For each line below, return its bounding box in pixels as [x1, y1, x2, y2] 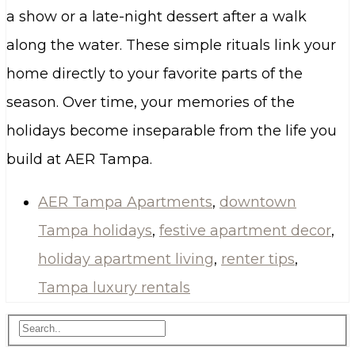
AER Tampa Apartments [38, 193, 212, 211]
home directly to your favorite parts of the [6, 64, 303, 82]
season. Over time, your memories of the [6, 93, 295, 111]
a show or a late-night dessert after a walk [6, 7, 307, 25]
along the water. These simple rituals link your [6, 36, 336, 54]
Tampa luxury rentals [38, 278, 190, 296]
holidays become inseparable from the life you [6, 121, 337, 139]
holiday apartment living [38, 250, 214, 268]
